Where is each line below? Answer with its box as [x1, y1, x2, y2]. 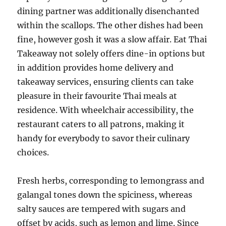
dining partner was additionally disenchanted [17, 6, 200, 17]
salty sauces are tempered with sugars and [17, 204, 186, 214]
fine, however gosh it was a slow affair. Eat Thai [17, 34, 207, 45]
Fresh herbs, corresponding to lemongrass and [17, 176, 205, 186]
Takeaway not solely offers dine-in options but [17, 48, 206, 59]
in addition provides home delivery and [17, 63, 174, 73]
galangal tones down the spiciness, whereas [17, 190, 193, 200]
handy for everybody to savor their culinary [17, 133, 190, 144]
